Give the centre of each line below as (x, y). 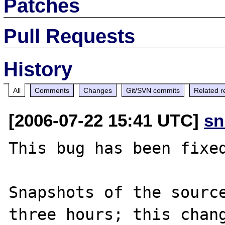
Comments (52, 90)
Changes (98, 90)
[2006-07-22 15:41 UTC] (106, 120)
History (38, 69)
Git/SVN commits (153, 90)
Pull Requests (70, 36)
